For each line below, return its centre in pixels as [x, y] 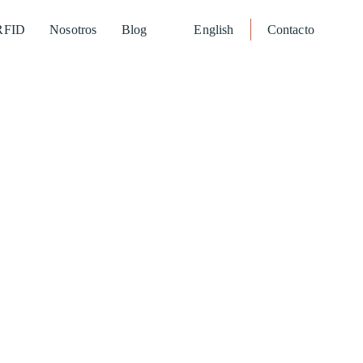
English [214, 29]
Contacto [290, 29]
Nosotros [73, 29]
